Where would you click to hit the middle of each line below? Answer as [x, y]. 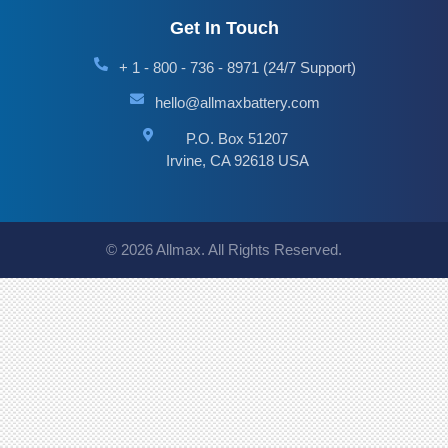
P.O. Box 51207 [237, 138]
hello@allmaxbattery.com [237, 103]
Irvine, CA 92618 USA [237, 160]
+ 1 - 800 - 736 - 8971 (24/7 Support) [237, 67]
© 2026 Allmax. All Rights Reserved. [224, 249]
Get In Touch [224, 27]
